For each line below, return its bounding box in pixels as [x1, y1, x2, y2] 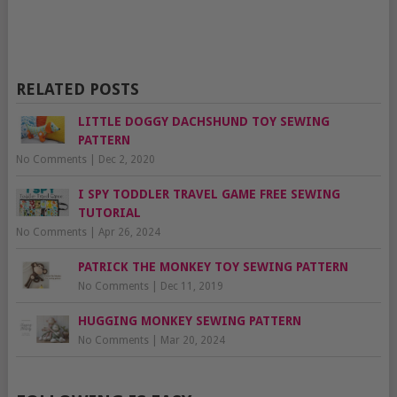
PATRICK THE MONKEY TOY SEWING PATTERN [77, 260, 348, 275]
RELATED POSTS [15, 80, 139, 99]
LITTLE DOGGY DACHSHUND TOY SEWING [77, 114, 330, 129]
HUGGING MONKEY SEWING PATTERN [77, 314, 301, 329]
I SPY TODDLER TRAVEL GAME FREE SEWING [77, 187, 340, 202]
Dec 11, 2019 [160, 280, 223, 293]
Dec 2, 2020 [97, 153, 155, 167]
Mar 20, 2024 [160, 334, 225, 347]
